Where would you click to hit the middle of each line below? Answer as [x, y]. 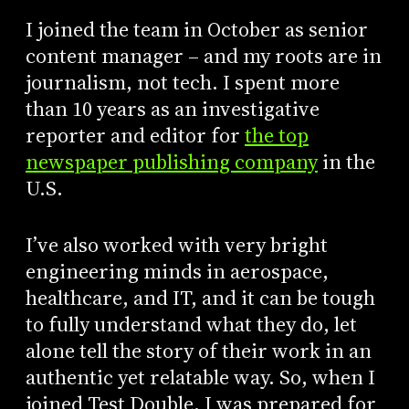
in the [346, 162]
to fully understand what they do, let [191, 325]
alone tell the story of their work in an [198, 351]
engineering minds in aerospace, [177, 272]
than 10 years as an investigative [172, 109]
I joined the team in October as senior [196, 29]
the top [276, 135]
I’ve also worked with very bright [176, 246]
